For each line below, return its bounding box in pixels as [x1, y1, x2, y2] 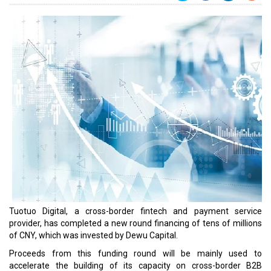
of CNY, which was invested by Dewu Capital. [9, 230, 178, 240]
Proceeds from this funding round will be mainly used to [9, 249, 262, 258]
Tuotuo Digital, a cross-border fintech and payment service [9, 206, 262, 216]
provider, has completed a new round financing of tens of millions [9, 218, 262, 228]
